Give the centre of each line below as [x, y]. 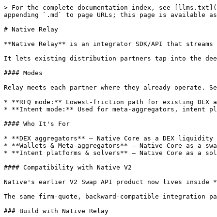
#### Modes [23, 73]
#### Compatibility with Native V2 [68, 167]
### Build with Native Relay [56, 211]
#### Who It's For [37, 124]
